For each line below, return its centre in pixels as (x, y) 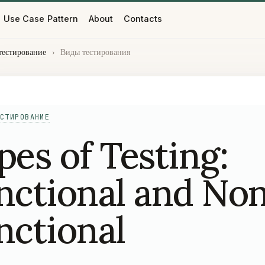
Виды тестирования (96, 52)
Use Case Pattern (41, 18)
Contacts (143, 18)
